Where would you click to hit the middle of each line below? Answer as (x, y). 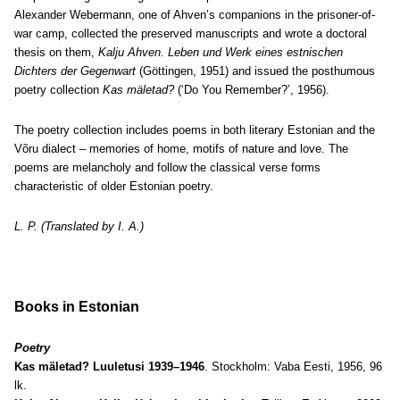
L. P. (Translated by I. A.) (79, 226)
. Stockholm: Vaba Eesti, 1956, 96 (293, 367)
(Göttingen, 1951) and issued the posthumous (255, 71)
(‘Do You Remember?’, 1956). (252, 90)
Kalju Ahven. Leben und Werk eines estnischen (221, 52)
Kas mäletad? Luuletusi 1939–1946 (109, 367)
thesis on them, (56, 52)
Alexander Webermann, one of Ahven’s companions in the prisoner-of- (195, 15)
